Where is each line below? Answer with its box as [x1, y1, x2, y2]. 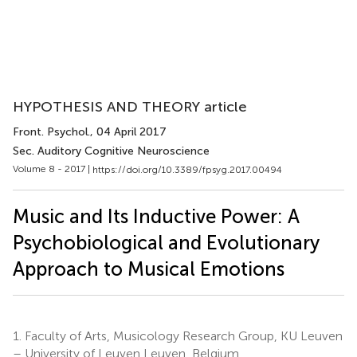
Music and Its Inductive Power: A [13, 204, 300, 228]
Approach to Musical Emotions [13, 257, 284, 280]
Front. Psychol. [13, 125, 90, 139]
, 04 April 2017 [90, 125, 167, 139]
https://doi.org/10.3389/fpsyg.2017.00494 [92, 163, 282, 175]
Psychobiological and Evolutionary [13, 230, 320, 254]
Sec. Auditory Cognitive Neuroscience [13, 144, 210, 158]
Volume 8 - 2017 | [13, 163, 92, 175]
